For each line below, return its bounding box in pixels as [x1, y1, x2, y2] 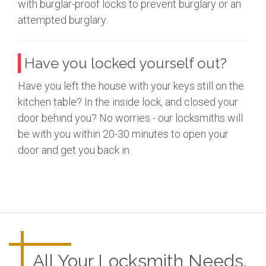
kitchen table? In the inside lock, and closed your [18, 95, 238, 108]
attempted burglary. [18, 13, 107, 26]
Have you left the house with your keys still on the [18, 79, 244, 92]
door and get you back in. [18, 143, 131, 156]
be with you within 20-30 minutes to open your [18, 127, 229, 140]
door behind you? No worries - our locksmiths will [18, 111, 243, 124]
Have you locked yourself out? [24, 54, 227, 72]
